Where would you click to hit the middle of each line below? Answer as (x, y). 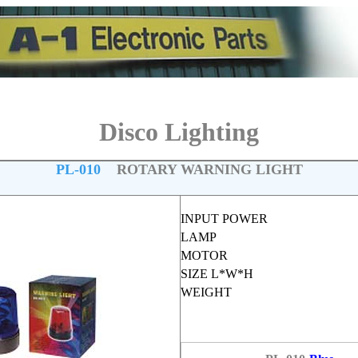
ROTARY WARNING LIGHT (203, 169)
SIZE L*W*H (217, 274)
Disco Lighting (179, 132)
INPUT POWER (224, 219)
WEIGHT (206, 292)
